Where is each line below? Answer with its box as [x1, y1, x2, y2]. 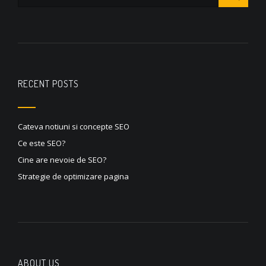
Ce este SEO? [18, 137, 65, 148]
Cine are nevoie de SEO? [18, 154, 106, 165]
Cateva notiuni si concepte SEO [18, 121, 129, 132]
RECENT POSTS [18, 77, 79, 90]
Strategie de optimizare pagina [18, 170, 129, 182]
